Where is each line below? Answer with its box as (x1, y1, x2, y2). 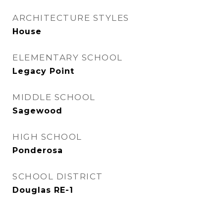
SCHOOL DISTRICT (12, 171, 103, 181)
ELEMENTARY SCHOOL (12, 53, 123, 62)
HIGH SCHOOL (12, 132, 82, 142)
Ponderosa (12, 146, 63, 155)
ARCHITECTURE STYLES (12, 13, 129, 23)
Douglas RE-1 (12, 185, 73, 195)
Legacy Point (12, 66, 74, 76)
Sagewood (12, 106, 62, 115)
